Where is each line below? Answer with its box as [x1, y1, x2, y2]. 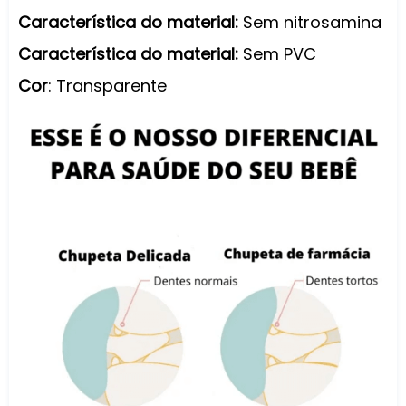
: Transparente [48, 74, 167, 98]
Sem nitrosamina [243, 10, 382, 34]
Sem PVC [243, 42, 316, 65]
